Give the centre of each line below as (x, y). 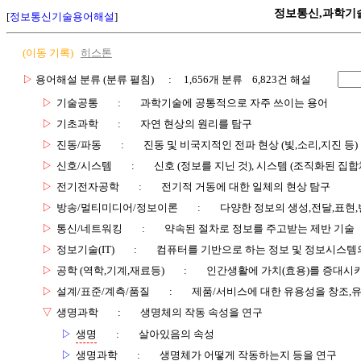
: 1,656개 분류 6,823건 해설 (234, 79)
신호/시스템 (84, 165)
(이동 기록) (52, 52)
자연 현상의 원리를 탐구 (196, 123)
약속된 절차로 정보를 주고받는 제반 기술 (259, 228)
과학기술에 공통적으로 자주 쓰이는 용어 (234, 102)
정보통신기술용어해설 (62, 17)
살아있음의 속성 (176, 334)
